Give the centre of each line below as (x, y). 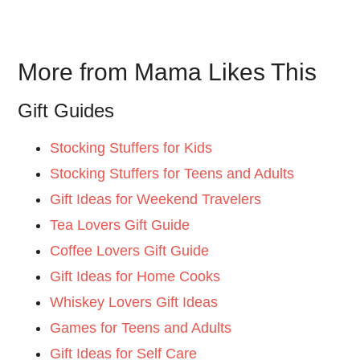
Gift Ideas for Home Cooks (135, 277)
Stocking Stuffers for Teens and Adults (172, 174)
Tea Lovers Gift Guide (120, 225)
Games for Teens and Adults (141, 328)
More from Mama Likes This (168, 72)
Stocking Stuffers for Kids (131, 148)
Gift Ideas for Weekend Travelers (156, 200)
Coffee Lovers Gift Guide (130, 251)
